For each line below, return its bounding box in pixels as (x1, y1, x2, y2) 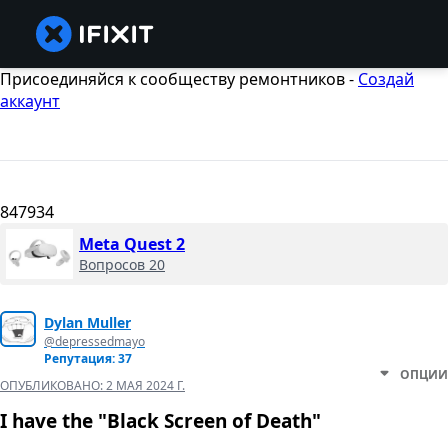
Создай (358, 68, 414, 90)
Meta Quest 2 (79, 233, 185, 256)
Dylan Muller (44, 313, 131, 333)
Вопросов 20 (79, 255, 165, 275)
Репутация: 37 (44, 350, 132, 368)
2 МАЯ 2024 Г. (106, 377, 185, 395)
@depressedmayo (44, 333, 145, 351)
